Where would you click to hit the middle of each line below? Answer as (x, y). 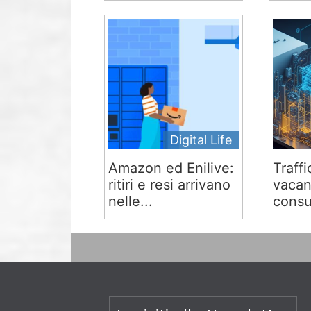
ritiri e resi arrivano (170, 185)
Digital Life (201, 140)
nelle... (131, 201)
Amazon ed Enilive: (171, 168)
